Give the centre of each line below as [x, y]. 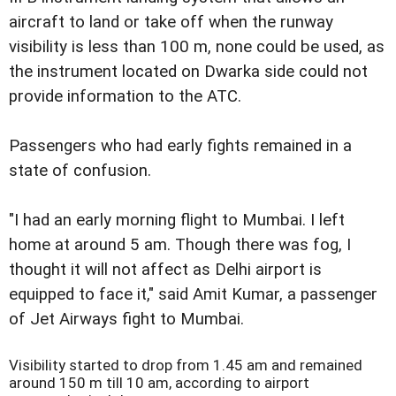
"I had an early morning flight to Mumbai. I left [177, 221]
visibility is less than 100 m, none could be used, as [197, 47]
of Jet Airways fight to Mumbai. [126, 320]
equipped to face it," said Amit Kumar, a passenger [193, 295]
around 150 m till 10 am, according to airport [159, 383]
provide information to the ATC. [125, 97]
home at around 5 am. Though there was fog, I [180, 245]
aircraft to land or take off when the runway [171, 23]
